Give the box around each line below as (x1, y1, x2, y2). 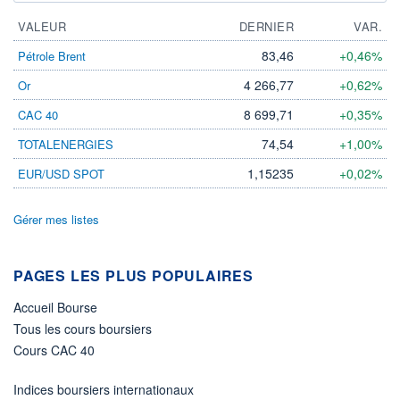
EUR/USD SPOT (18, 164, 104, 182)
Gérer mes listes (13, 210, 99, 228)
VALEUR (18, 17, 66, 35)
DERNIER (238, 17, 294, 35)
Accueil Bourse (13, 297, 97, 316)
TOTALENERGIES (18, 135, 113, 153)
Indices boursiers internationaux (13, 379, 194, 398)
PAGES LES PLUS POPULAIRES (13, 264, 254, 286)
